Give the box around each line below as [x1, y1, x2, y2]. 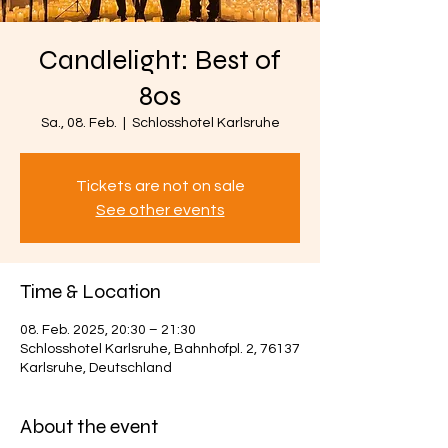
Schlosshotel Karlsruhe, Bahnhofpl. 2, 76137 [20, 342, 300, 356]
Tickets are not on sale [75, 178, 245, 194]
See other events [95, 202, 225, 218]
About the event [20, 414, 158, 439]
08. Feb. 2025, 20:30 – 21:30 [20, 323, 196, 337]
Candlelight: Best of [39, 43, 281, 77]
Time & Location [20, 279, 161, 304]
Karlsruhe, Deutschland [20, 361, 172, 375]
